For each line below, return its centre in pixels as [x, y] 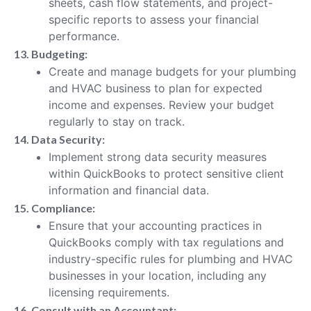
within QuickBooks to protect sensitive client [166, 173]
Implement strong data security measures [158, 157]
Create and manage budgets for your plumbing [173, 71]
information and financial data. [129, 190]
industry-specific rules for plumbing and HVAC [171, 259]
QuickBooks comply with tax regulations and [166, 242]
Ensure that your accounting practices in [155, 225]
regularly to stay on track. [117, 121]
